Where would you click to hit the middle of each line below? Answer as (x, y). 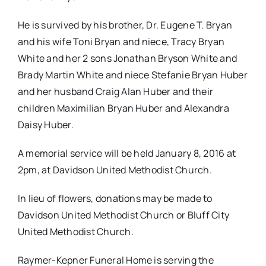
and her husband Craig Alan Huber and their (115, 92)
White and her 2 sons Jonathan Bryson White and (127, 58)
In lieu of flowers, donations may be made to (115, 199)
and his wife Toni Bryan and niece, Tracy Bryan (121, 42)
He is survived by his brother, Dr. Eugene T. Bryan (125, 25)
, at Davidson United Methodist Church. (124, 170)
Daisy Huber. (45, 125)
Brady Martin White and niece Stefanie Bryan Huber (132, 75)
